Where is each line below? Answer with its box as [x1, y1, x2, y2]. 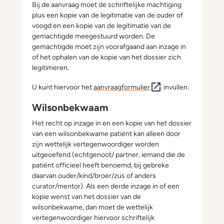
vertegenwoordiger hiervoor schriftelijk [32, 213, 154, 222]
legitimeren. [32, 63, 69, 72]
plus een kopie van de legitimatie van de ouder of [32, 11, 183, 19]
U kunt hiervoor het [32, 82, 93, 91]
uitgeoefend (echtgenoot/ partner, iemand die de [32, 150, 185, 159]
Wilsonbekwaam [32, 101, 108, 113]
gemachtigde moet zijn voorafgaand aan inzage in [32, 42, 186, 51]
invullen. [162, 82, 189, 91]
